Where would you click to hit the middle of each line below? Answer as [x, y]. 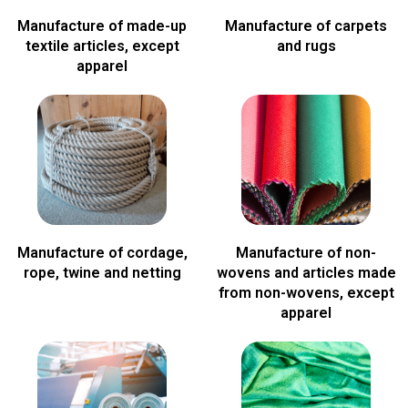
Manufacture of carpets [306, 25]
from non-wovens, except [306, 292]
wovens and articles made [306, 272]
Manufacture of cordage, [102, 252]
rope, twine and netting [102, 272]
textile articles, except [102, 46]
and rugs [306, 46]
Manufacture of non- [306, 252]
